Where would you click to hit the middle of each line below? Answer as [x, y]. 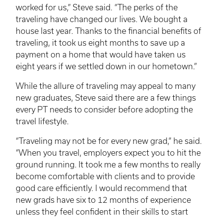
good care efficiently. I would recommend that [101, 188]
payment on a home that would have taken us [101, 54]
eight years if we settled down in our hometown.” [106, 66]
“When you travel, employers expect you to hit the [108, 152]
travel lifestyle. [42, 121]
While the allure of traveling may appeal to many [106, 86]
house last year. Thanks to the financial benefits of [109, 31]
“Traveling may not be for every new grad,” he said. [109, 141]
